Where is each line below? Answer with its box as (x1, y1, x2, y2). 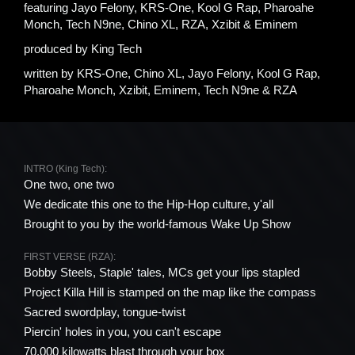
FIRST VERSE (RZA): (24, 251, 116, 262)
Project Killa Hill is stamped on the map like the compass (24, 285, 316, 299)
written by (24, 67, 77, 80)
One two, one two (24, 177, 114, 191)
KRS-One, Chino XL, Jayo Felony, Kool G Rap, (77, 67, 320, 80)
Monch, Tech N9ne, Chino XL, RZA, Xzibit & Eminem (24, 17, 298, 31)
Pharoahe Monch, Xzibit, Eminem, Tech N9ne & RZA (24, 83, 297, 97)
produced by (24, 42, 91, 55)
